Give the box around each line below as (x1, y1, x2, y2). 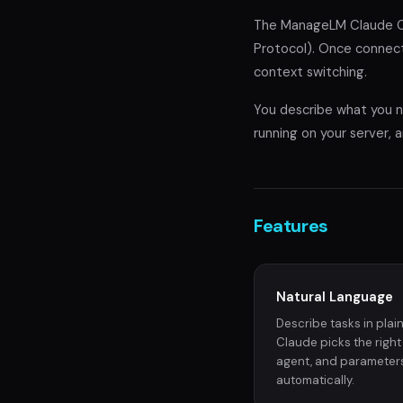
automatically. (276, 372, 354, 388)
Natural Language (276, 287, 393, 306)
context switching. (254, 62, 367, 81)
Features (254, 213, 328, 237)
